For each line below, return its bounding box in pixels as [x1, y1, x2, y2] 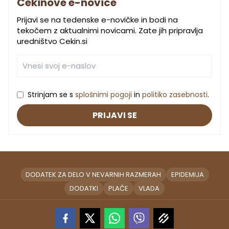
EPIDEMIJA [171, 170, 204, 180]
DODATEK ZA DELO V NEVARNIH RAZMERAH [25, 170, 161, 180]
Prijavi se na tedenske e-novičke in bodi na [17, 14, 178, 26]
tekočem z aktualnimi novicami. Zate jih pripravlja [17, 25, 203, 36]
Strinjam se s [28, 89, 75, 100]
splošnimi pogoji [75, 89, 132, 100]
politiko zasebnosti [142, 89, 208, 100]
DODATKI [70, 184, 98, 194]
